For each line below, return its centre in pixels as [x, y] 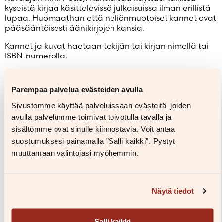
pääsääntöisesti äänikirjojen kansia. [75, 28]
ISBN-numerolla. [36, 56]
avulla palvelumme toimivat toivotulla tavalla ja [91, 117]
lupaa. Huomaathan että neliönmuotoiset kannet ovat [111, 18]
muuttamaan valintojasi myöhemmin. [75, 152]
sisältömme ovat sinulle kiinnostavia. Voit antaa [93, 129]
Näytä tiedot [173, 191]
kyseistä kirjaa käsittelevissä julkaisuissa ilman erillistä [108, 8]
